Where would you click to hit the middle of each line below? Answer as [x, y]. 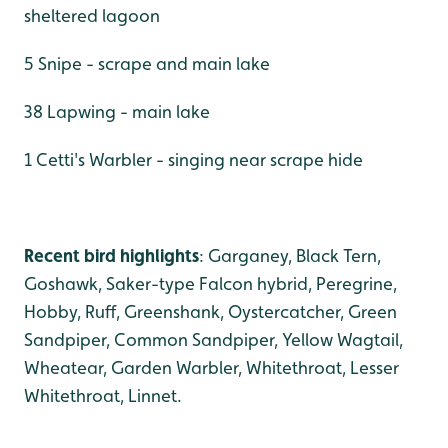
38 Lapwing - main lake [117, 111]
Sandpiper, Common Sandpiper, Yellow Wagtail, [213, 339]
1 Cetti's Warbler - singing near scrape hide [193, 159]
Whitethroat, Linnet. [103, 395]
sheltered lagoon [92, 15]
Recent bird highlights [111, 255]
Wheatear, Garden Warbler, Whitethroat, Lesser [211, 367]
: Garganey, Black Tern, [290, 255]
